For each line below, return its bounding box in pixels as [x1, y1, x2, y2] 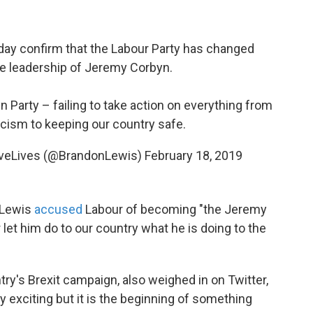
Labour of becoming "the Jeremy [82, 202, 267, 217]
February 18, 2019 [144, 148, 242, 163]
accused [34, 202, 82, 217]
